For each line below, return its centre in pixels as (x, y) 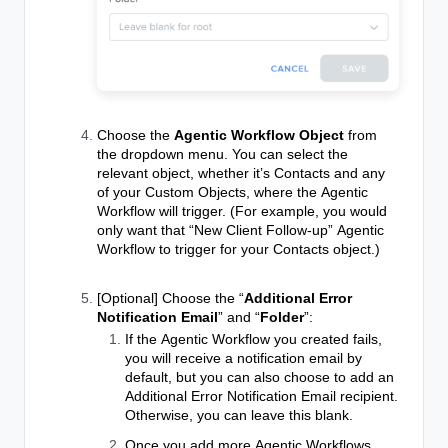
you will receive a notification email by (243, 357)
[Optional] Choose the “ (170, 297)
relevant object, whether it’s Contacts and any (241, 172)
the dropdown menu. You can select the (222, 153)
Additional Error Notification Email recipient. (261, 395)
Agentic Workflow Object (259, 134)
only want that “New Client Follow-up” (217, 229)
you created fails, (326, 338)
